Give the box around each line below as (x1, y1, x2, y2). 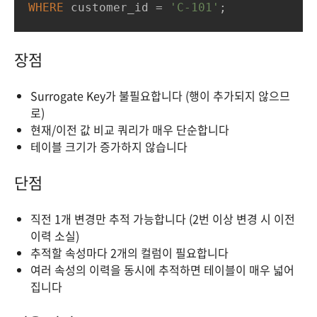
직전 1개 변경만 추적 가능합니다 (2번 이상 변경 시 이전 (30, 210, 295, 227)
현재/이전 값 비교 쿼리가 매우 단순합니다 (30, 121, 229, 138)
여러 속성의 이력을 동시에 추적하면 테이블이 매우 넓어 (30, 261, 294, 278)
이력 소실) (30, 227, 79, 244)
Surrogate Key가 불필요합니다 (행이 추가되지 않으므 (30, 87, 290, 104)
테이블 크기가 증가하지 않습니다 (30, 138, 188, 155)
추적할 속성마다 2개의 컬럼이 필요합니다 (30, 244, 229, 261)
